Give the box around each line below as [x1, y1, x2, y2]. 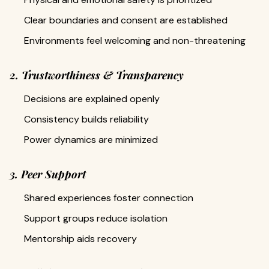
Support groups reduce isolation [24, 211, 168, 225]
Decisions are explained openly [24, 92, 160, 105]
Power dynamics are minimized [24, 133, 158, 146]
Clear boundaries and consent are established [24, 13, 228, 26]
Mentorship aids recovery [24, 232, 137, 245]
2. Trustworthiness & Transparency [10, 67, 184, 82]
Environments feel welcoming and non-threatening [24, 34, 246, 47]
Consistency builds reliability [24, 112, 149, 125]
